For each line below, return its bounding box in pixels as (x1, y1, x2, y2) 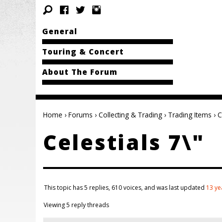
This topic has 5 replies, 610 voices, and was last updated (44, 183, 206, 192)
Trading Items (168, 110, 212, 119)
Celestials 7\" (43, 128, 205, 156)
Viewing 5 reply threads (44, 201, 109, 210)
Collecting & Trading (99, 110, 162, 119)
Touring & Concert (42, 47, 124, 56)
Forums (68, 110, 93, 119)
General (42, 26, 77, 36)
